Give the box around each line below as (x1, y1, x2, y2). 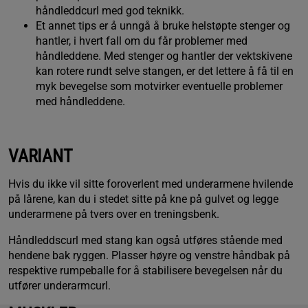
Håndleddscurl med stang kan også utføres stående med (8, 233, 283, 247)
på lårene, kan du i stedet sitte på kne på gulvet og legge (8, 192, 278, 206)
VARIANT (8, 145, 73, 166)
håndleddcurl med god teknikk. (36, 3, 184, 17)
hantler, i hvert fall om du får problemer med (36, 34, 247, 47)
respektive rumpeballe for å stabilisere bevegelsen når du (8, 263, 283, 277)
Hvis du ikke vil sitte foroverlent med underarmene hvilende (8, 177, 293, 190)
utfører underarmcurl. (8, 278, 111, 292)
